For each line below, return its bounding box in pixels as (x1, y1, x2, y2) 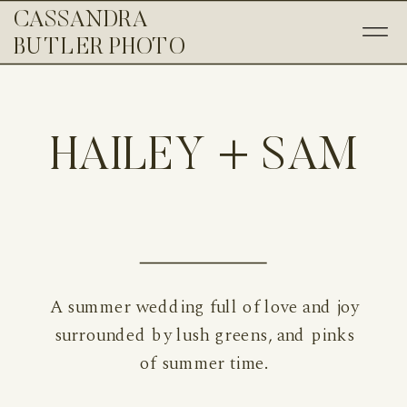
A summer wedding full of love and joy (49, 293, 359, 321)
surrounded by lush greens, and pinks (54, 321, 354, 349)
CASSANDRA (14, 10, 148, 34)
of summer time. (140, 349, 269, 376)
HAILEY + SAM (50, 135, 357, 182)
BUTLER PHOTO (14, 36, 186, 60)
